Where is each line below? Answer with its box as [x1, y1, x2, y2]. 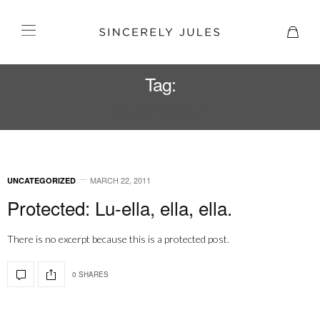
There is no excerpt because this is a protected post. [7, 233, 229, 245]
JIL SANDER [111, 96, 209, 121]
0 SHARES [72, 269, 109, 279]
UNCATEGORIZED [7, 175, 76, 186]
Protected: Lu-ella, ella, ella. [7, 194, 232, 221]
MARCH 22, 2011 [90, 174, 151, 186]
